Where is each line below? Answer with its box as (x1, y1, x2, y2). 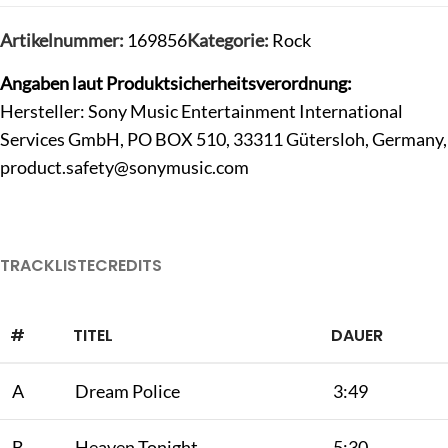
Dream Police (75, 380, 180, 403)
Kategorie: (187, 29, 269, 52)
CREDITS (95, 254, 162, 278)
